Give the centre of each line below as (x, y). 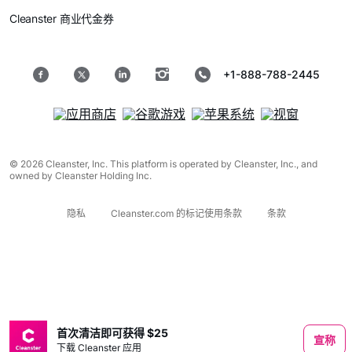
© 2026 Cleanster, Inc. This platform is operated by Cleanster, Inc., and (163, 164)
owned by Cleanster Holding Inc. (81, 176)
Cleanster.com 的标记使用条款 (176, 213)
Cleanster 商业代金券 (62, 18)
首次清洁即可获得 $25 (112, 332)
